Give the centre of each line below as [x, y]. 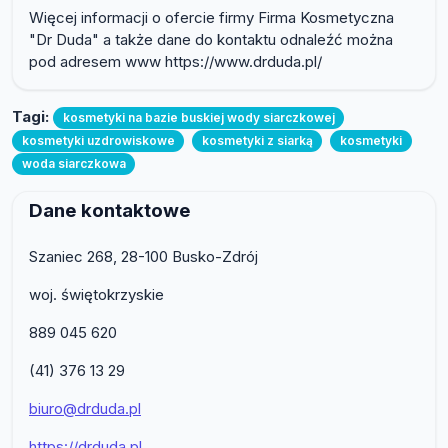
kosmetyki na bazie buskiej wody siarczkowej [198, 118]
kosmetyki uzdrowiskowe [98, 140]
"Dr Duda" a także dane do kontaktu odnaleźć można [211, 40]
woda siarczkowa [73, 163]
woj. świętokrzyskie [96, 294]
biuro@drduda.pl [85, 408]
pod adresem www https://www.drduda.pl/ [175, 62]
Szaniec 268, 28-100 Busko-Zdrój [143, 256]
